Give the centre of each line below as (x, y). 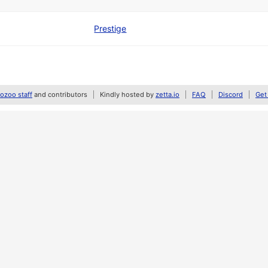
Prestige (110, 28)
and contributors (60, 95)
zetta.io (167, 95)
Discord (231, 95)
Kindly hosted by (128, 95)
